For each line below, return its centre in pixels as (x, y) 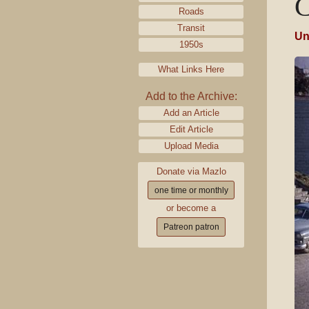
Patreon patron (191, 227)
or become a (191, 208)
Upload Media (191, 146)
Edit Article (191, 129)
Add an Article (191, 113)
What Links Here (191, 69)
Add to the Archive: (191, 96)
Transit (191, 28)
